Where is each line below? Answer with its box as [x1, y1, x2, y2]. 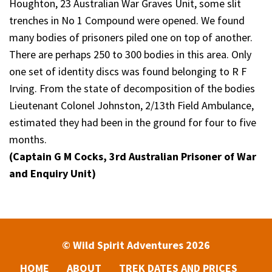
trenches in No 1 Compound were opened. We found [9, 13, 245, 27]
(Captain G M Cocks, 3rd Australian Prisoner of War [9, 149, 256, 163]
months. [9, 132, 47, 146]
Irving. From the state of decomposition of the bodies [9, 81, 255, 95]
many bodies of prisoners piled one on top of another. [9, 30, 253, 44]
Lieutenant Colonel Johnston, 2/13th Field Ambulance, [9, 98, 254, 112]
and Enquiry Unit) [9, 166, 96, 180]
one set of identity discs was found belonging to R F [9, 64, 246, 78]
